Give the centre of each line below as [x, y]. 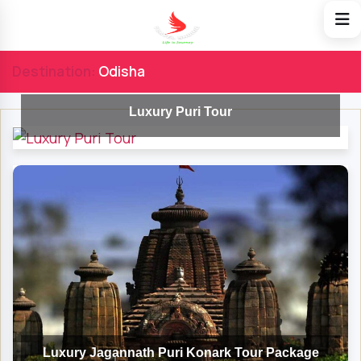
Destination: [54, 71]
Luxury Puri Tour [180, 111]
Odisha [122, 71]
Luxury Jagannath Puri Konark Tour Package [180, 352]
